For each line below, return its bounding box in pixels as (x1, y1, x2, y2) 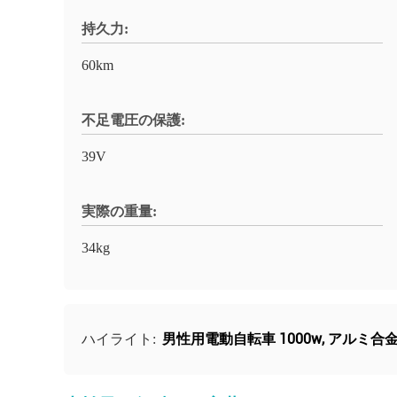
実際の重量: (82, 204, 157, 219)
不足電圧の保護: (82, 113, 185, 128)
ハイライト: (82, 331, 160, 346)
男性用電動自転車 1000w (162, 331, 322, 347)
